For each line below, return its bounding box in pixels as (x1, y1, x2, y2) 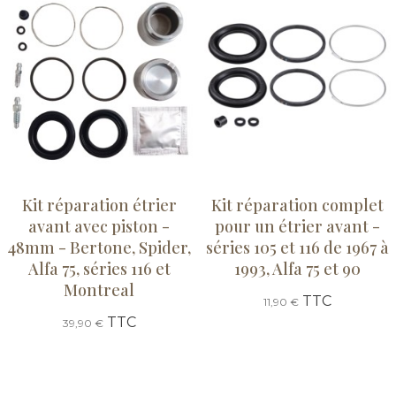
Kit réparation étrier (21, 194, 177, 217)
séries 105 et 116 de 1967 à (205, 237, 389, 259)
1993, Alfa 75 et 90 (233, 258, 361, 280)
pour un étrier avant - (214, 216, 380, 238)
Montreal (64, 279, 134, 301)
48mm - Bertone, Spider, (7, 237, 191, 259)
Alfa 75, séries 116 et (27, 258, 171, 280)
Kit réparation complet (210, 194, 384, 217)
